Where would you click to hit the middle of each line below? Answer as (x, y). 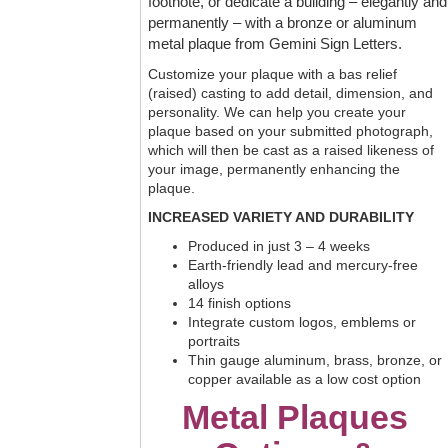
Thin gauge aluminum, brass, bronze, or (315, 360)
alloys (206, 284)
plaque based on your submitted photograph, (290, 131)
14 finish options (239, 303)
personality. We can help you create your (277, 112)
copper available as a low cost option (304, 379)
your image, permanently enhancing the (274, 169)
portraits (214, 341)
